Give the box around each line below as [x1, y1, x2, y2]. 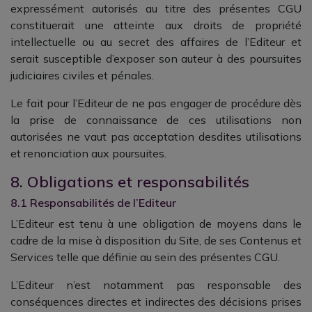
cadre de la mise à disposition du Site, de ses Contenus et [10, 233, 302, 247]
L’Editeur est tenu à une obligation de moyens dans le [10, 217, 302, 231]
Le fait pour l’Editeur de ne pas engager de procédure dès [10, 96, 302, 110]
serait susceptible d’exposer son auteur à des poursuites [10, 52, 302, 65]
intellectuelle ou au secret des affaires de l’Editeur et [10, 35, 302, 49]
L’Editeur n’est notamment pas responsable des [10, 278, 302, 292]
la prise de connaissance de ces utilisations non [10, 113, 302, 127]
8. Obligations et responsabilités [10, 172, 249, 191]
